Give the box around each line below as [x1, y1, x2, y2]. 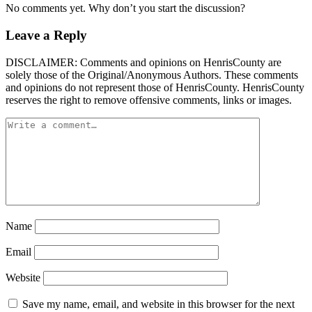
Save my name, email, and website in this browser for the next [22, 297, 295, 310]
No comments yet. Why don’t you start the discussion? [6, 2, 245, 15]
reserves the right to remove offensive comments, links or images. [6, 93, 292, 106]
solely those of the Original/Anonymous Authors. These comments [6, 68, 298, 81]
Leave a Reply [6, 28, 87, 43]
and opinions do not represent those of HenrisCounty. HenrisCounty [6, 81, 304, 93]
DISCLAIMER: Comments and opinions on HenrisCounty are [6, 56, 281, 68]
